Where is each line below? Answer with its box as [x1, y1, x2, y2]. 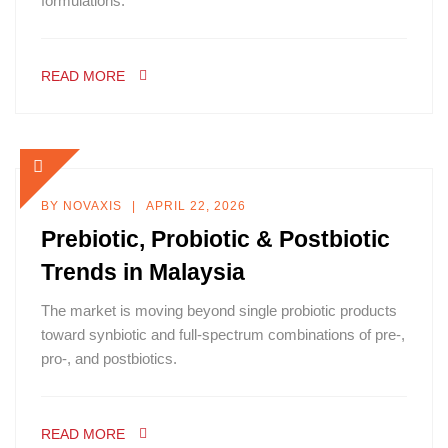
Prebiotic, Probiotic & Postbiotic [41, 226, 390, 252]
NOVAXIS [63, 199, 122, 213]
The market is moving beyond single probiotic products [41, 302, 397, 319]
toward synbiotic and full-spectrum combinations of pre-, [41, 326, 405, 343]
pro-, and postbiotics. [41, 350, 177, 367]
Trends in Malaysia [41, 259, 245, 285]
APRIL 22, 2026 [146, 199, 246, 213]
